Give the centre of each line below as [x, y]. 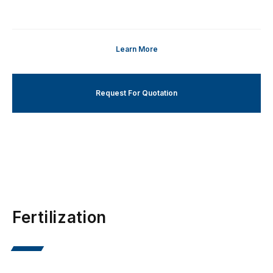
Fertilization [60, 218]
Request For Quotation [136, 93]
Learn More [136, 49]
